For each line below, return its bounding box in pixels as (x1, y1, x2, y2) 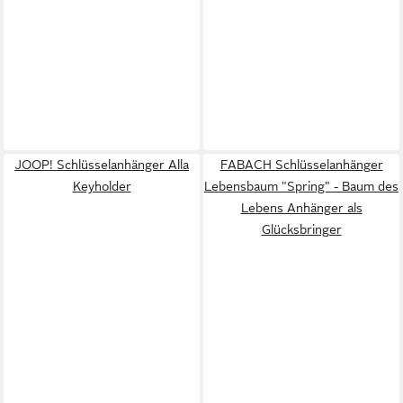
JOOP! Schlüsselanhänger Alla (14, 157, 189, 172)
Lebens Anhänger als (240, 200, 363, 215)
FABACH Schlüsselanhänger (219, 157, 383, 172)
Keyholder (72, 178, 131, 193)
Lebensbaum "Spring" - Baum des (204, 178, 399, 193)
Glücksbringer (261, 221, 342, 237)
